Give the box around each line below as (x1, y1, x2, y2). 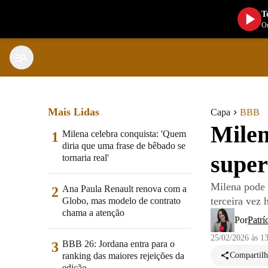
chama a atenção (62, 208, 124, 218)
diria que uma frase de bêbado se (62, 141, 185, 151)
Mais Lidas (48, 106, 99, 118)
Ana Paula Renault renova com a (62, 184, 187, 194)
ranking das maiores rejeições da (62, 251, 184, 261)
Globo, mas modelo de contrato (62, 196, 181, 206)
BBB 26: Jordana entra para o (62, 239, 175, 249)
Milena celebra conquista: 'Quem (62, 129, 186, 139)
